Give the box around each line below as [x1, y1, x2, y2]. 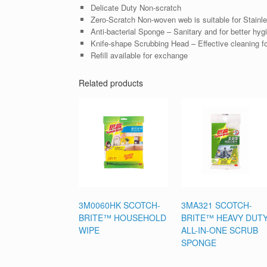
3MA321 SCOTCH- [181, 199, 252, 212]
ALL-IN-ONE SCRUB [181, 224, 258, 237]
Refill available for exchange [90, 49, 188, 61]
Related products [79, 77, 143, 89]
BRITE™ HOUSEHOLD [79, 212, 166, 224]
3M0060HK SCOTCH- [79, 199, 160, 212]
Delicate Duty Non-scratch [90, 2, 181, 14]
